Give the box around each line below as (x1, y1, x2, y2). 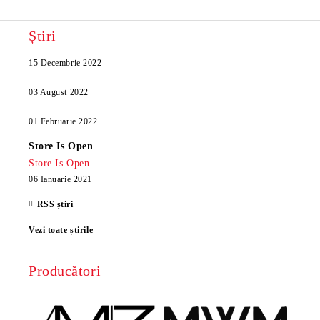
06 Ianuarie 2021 (29, 174, 92, 184)
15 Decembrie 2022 (29, 58, 102, 68)
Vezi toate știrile (29, 225, 94, 235)
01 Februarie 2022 (29, 116, 98, 126)
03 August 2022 (29, 87, 89, 97)
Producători (29, 263, 101, 279)
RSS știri (36, 199, 74, 209)
